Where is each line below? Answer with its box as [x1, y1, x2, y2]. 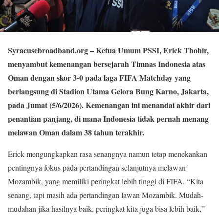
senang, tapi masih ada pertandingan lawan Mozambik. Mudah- [8, 190, 203, 200]
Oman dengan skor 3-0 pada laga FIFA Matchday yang [8, 72, 191, 84]
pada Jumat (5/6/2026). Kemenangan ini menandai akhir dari [8, 99, 210, 111]
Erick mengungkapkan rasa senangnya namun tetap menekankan [8, 149, 207, 159]
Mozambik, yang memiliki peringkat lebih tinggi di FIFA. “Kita [8, 176, 203, 187]
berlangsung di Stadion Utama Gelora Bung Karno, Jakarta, [8, 86, 209, 97]
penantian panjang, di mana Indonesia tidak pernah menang [8, 113, 209, 125]
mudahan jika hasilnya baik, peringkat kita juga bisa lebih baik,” [8, 203, 205, 214]
